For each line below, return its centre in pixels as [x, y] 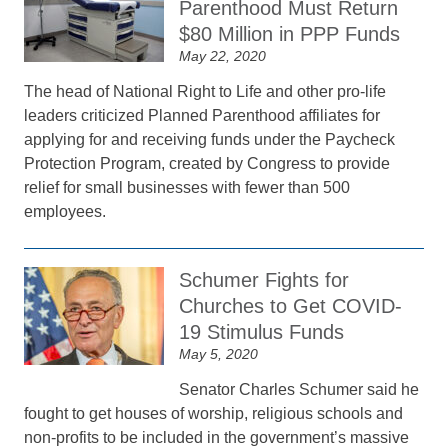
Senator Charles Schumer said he [299, 389]
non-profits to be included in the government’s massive [217, 437]
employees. [65, 211]
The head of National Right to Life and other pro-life [205, 91]
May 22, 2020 [223, 56]
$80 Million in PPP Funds [290, 34]
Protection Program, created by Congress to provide [207, 163]
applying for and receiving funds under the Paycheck [210, 139]
